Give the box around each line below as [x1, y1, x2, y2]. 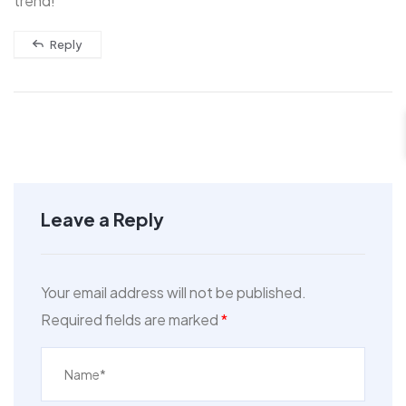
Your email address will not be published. [41, 282, 306, 302]
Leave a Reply [41, 207, 164, 230]
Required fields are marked [41, 309, 221, 329]
